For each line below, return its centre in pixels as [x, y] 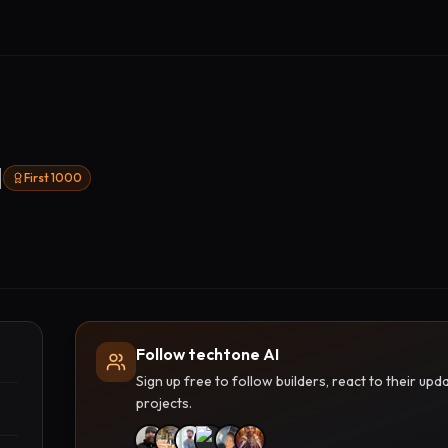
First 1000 [53, 177]
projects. [163, 403]
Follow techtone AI [207, 354]
